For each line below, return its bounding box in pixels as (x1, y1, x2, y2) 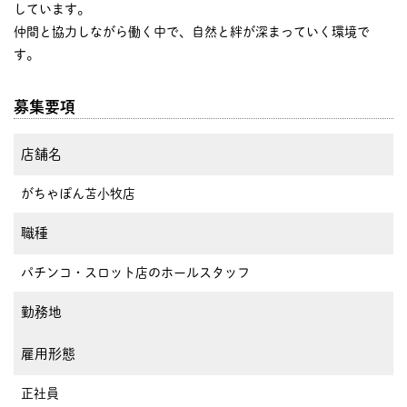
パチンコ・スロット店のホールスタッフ (21, 265, 250, 279)
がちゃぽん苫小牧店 (21, 186, 135, 200)
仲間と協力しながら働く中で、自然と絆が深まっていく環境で (14, 25, 370, 38)
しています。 (14, 2, 90, 15)
